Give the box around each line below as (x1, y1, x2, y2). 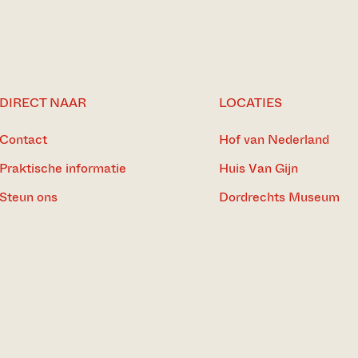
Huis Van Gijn (219, 159, 298, 177)
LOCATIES (219, 93, 282, 112)
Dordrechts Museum (219, 188, 340, 206)
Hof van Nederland (219, 130, 329, 149)
